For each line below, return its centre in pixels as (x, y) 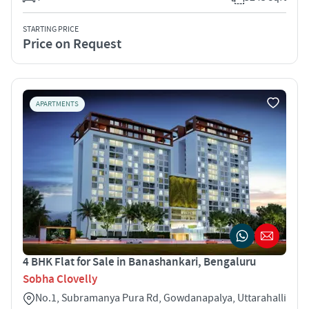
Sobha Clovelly (60, 279)
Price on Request (72, 44)
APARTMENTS (57, 104)
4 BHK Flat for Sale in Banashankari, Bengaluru (139, 262)
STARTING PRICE (51, 29)
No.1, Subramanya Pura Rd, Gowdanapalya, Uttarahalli (161, 298)
